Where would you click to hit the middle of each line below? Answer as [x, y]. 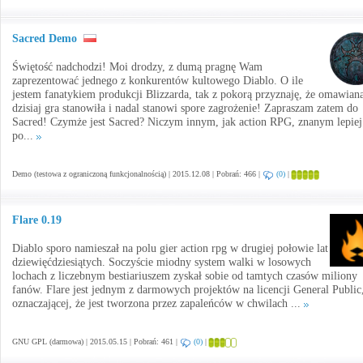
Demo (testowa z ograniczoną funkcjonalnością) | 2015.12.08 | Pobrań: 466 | [137, 174]
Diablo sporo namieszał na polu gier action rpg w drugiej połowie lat [170, 248]
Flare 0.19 [37, 220]
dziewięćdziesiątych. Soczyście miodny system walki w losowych [162, 262]
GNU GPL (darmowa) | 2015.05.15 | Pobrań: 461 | [96, 342]
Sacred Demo [46, 38]
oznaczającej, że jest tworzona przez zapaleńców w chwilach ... [158, 303]
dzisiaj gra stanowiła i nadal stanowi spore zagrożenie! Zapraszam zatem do [185, 108]
